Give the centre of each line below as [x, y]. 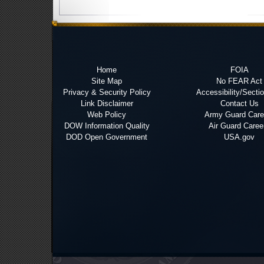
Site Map [107, 81]
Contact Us [239, 103]
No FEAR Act [239, 81]
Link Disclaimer [107, 103]
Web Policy [107, 114]
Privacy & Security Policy [107, 92]
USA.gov [239, 137]
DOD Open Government [107, 137]
